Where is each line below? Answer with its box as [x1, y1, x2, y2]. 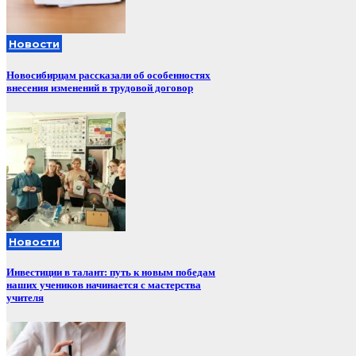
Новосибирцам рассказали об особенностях [6, 68, 211, 81]
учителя [6, 291, 44, 304]
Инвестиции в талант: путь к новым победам [6, 265, 215, 278]
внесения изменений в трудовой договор [6, 81, 193, 94]
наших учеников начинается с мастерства [6, 278, 201, 291]
